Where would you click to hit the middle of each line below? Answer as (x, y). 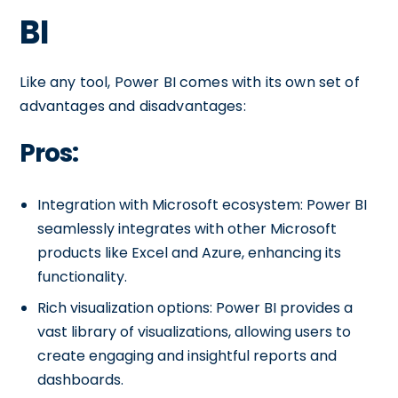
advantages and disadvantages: (133, 106)
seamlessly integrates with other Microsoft (187, 229)
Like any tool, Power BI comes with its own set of (190, 82)
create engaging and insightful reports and (187, 356)
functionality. (83, 277)
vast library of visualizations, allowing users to (195, 332)
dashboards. (81, 380)
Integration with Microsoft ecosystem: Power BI (203, 205)
